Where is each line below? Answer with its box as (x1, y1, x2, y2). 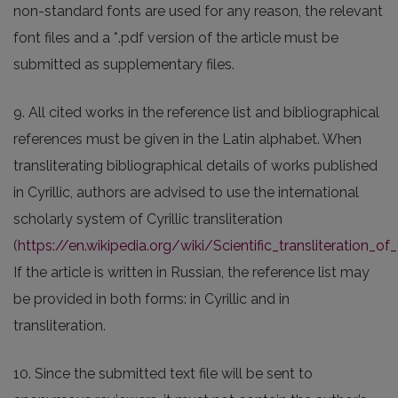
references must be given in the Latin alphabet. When (13, 131, 362, 148)
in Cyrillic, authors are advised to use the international (13, 184, 359, 202)
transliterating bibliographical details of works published (13, 157, 378, 175)
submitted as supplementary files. (13, 56, 235, 74)
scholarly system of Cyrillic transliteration (13, 211, 283, 228)
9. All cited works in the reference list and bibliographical (13, 104, 379, 122)
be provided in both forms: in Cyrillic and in (13, 291, 290, 308)
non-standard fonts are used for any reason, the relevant (13, 3, 383, 20)
